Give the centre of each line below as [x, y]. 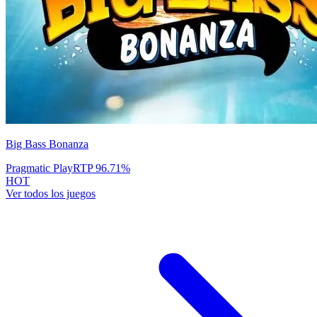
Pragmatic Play [39, 168]
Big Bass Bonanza [47, 144]
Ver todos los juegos [51, 194]
